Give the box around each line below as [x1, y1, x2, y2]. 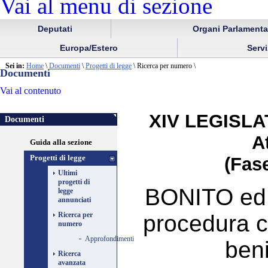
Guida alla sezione [30, 138, 92, 147]
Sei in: [5, 61, 25, 70]
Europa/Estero [57, 42, 120, 53]
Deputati [35, 23, 75, 33]
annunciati [58, 196, 91, 205]
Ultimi [58, 169, 77, 178]
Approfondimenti [85, 234, 134, 243]
